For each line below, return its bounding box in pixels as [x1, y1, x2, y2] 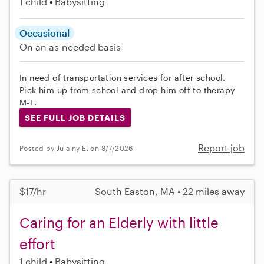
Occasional [19, 27, 70, 38]
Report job [198, 142, 245, 154]
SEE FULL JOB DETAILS [24, 112, 126, 123]
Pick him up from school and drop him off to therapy [19, 84, 235, 95]
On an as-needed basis [19, 41, 121, 52]
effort [19, 235, 55, 253]
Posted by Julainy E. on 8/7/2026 [19, 143, 133, 152]
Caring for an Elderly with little [19, 214, 219, 232]
